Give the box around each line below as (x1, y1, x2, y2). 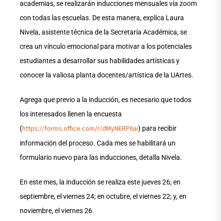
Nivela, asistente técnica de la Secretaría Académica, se (20, 28, 187, 37)
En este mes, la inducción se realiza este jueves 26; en (20, 178, 181, 186)
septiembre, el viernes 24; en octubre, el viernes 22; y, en (20, 192, 186, 201)
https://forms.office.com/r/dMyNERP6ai (22, 124, 138, 134)
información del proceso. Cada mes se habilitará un (20, 139, 176, 147)
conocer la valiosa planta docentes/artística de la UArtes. (20, 71, 193, 79)
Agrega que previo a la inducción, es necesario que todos (20, 96, 191, 104)
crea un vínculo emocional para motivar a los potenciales (20, 42, 192, 51)
